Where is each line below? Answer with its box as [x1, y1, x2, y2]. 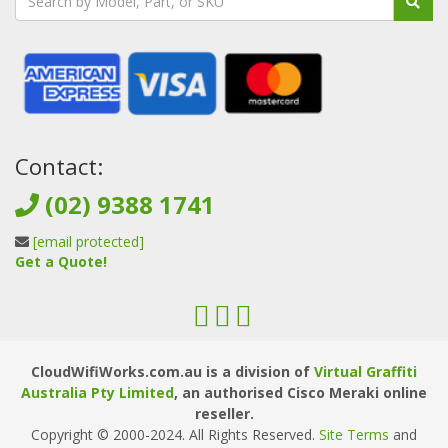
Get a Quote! [15, 252, 107, 272]
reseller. [194, 404, 254, 424]
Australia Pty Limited [21, 383, 174, 403]
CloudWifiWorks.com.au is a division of [31, 362, 314, 382]
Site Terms [319, 425, 389, 445]
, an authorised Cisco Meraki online [174, 383, 427, 403]
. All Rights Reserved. [182, 425, 319, 445]
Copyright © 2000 [31, 425, 145, 445]
